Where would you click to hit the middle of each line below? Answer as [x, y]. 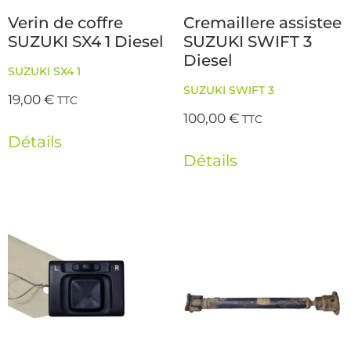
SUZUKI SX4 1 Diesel [86, 42]
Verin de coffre [65, 23]
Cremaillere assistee [262, 23]
